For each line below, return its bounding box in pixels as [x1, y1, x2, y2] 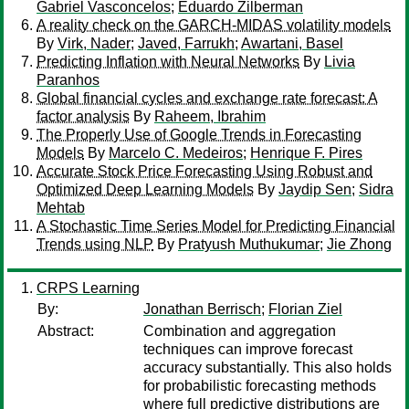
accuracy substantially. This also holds [143, 360, 392, 375]
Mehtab [37, 200, 85, 215]
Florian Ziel [268, 301, 342, 317]
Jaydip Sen [278, 182, 351, 197]
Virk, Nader [58, 36, 131, 51]
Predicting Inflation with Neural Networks [37, 54, 299, 69]
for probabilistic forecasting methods [143, 378, 376, 393]
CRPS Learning [37, 280, 140, 296]
